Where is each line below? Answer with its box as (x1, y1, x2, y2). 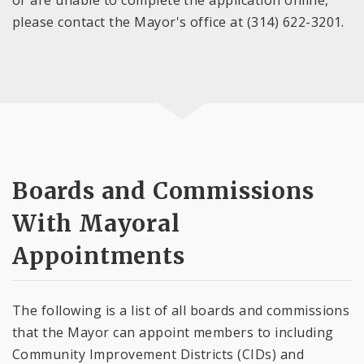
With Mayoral (12, 209, 180, 239)
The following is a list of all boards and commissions (12, 301, 350, 320)
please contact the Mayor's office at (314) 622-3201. (12, 12, 344, 31)
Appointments (12, 241, 185, 271)
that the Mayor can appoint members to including (12, 323, 334, 342)
